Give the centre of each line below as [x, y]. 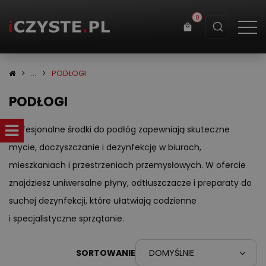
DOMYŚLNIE [172, 253]
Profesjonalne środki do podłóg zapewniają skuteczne [119, 129]
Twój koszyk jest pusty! [81, 121]
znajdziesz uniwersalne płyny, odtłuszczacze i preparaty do [130, 183]
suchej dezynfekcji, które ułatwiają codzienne [103, 201]
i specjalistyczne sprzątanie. [66, 218]
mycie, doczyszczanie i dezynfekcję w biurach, [105, 147]
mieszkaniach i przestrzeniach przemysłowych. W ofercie [127, 165]
